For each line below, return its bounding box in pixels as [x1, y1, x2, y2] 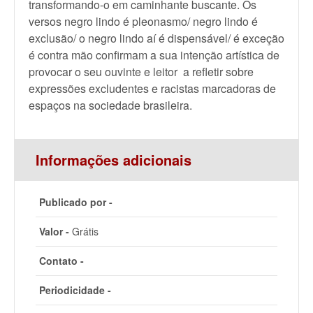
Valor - [39, 224, 69, 238]
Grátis [69, 224, 99, 238]
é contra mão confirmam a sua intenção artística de [29, 47, 279, 63]
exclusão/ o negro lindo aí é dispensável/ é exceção [29, 30, 284, 46]
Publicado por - [39, 195, 112, 209]
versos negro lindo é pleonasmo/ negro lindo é [29, 13, 258, 29]
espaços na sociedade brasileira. [29, 97, 192, 113]
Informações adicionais [36, 150, 191, 170]
